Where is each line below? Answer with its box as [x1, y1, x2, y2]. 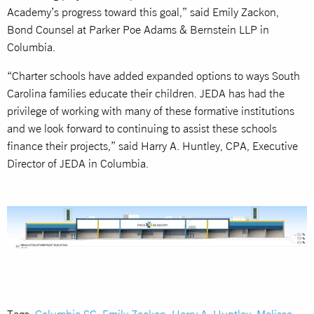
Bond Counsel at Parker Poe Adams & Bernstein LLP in [7, 22, 269, 36]
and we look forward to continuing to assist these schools [7, 121, 277, 135]
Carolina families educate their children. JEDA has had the [7, 86, 285, 100]
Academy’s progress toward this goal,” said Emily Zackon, [7, 5, 279, 18]
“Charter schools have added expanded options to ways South [7, 69, 300, 82]
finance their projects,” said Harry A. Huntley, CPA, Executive [7, 139, 298, 152]
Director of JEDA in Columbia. [7, 156, 149, 170]
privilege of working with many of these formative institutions [7, 104, 294, 117]
